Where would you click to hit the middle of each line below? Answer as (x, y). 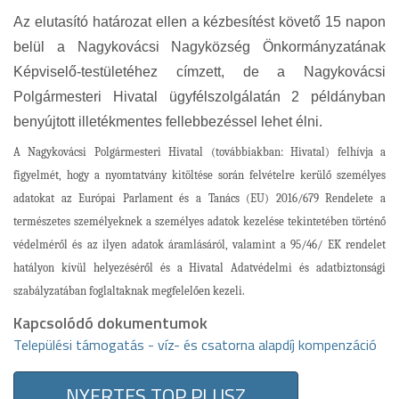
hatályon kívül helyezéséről (87, 268)
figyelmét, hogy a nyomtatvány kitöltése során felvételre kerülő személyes (199, 175)
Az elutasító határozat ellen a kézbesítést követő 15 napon (199, 22)
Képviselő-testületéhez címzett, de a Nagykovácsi (199, 72)
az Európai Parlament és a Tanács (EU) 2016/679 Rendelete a (224, 198)
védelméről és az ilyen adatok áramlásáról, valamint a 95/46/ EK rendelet (199, 244)
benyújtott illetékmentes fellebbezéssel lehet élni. (168, 122)
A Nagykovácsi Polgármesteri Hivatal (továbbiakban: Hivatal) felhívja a (199, 152)
